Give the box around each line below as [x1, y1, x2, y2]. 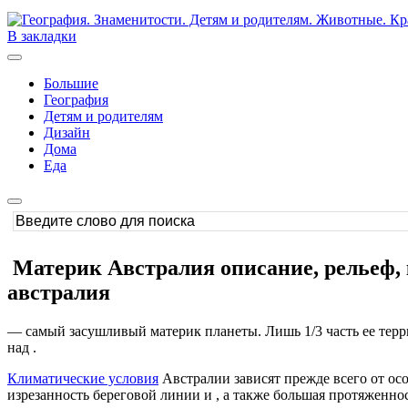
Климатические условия [7, 370, 158, 386]
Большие [44, 76, 98, 91]
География [44, 92, 108, 107]
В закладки [7, 28, 76, 44]
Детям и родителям [44, 108, 163, 124]
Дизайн [44, 125, 90, 140]
